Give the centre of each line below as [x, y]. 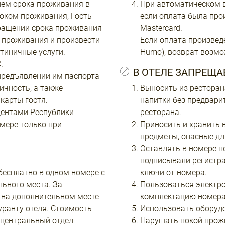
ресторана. [161, 112]
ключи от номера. [174, 173]
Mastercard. [161, 28]
